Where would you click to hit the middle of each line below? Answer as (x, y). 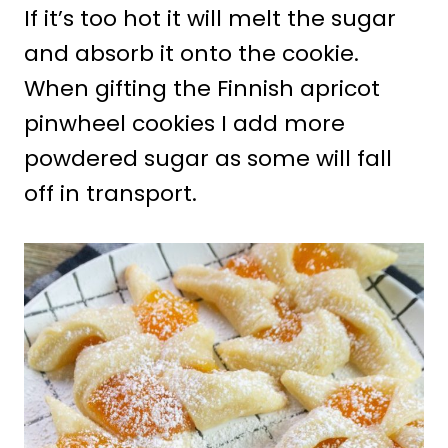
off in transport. (110, 193)
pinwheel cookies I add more (184, 123)
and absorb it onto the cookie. (191, 53)
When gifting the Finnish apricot (202, 88)
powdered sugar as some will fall (208, 158)
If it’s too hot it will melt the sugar (210, 18)
